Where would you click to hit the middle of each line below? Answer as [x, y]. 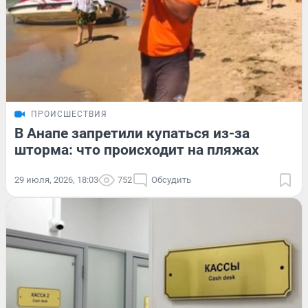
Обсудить [171, 180]
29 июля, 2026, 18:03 [56, 180]
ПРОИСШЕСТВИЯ [69, 114]
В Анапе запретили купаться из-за [132, 134]
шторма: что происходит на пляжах [137, 150]
